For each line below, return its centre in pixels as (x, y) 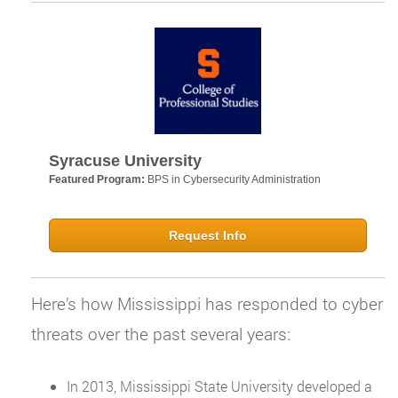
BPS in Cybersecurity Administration (234, 179)
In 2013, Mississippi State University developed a (219, 386)
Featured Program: (98, 179)
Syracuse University (125, 160)
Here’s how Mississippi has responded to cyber (207, 303)
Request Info (208, 235)
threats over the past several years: (161, 333)
